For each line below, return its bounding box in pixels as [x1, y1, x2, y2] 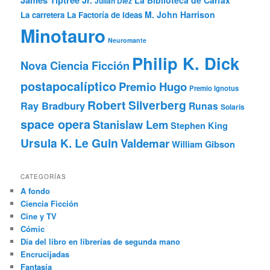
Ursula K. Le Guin [20, 134, 119, 152]
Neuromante [108, 36, 147, 45]
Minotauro [20, 23, 106, 49]
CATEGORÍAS [20, 172, 67, 181]
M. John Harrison [145, 8, 216, 21]
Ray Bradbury [20, 99, 86, 113]
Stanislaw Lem [93, 116, 169, 133]
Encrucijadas [20, 248, 70, 260]
